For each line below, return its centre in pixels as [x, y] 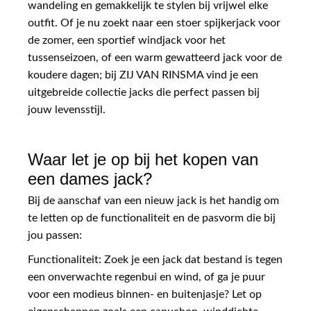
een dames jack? [90, 178]
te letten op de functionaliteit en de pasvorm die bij [152, 218]
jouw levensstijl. [67, 109]
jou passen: [55, 235]
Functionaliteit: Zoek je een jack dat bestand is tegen [155, 259]
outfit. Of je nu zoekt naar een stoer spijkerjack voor [154, 23]
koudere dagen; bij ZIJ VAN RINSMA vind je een [143, 75]
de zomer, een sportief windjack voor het [127, 40]
